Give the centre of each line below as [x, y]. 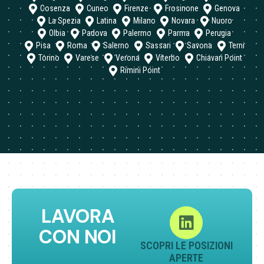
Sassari [158, 46]
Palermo [138, 33]
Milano [144, 21]
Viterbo [168, 58]
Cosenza [55, 9]
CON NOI [78, 237]
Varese [88, 58]
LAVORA [78, 217]
